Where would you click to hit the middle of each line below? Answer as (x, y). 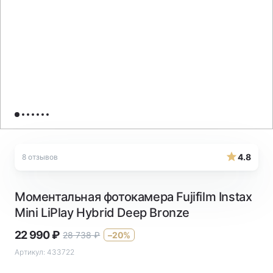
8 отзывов (40, 157)
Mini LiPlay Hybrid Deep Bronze (102, 213)
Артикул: (30, 252)
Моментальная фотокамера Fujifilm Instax (133, 197)
